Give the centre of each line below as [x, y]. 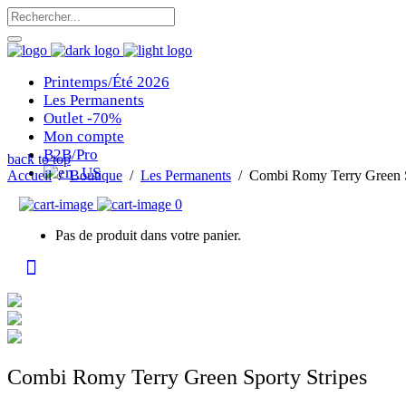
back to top [39, 159]
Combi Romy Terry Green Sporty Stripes [187, 377]
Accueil [29, 175]
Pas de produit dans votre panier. [148, 235]
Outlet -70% [82, 118]
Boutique [96, 175]
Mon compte [84, 136]
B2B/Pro [71, 155]
